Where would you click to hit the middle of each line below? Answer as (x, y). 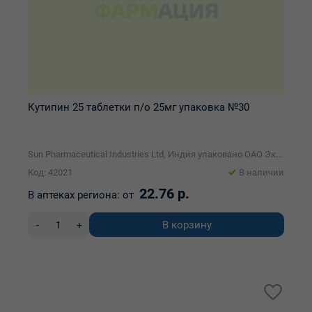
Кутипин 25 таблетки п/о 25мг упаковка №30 (139, 107)
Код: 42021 (50, 172)
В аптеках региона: (74, 195)
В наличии (262, 172)
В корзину (187, 225)
